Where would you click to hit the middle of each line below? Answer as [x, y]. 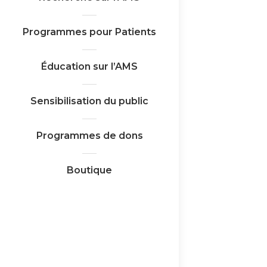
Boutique [89, 170]
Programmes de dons [89, 136]
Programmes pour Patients [89, 32]
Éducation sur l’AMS [89, 66]
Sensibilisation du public [89, 101]
